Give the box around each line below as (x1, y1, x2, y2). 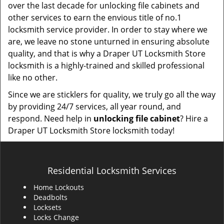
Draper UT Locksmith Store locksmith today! (8, 125, 174, 136)
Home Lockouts (33, 182, 84, 192)
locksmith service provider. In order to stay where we (8, 24, 207, 35)
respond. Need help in (8, 113, 93, 124)
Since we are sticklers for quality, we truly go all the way (8, 89, 215, 100)
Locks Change (33, 212, 79, 222)
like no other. (8, 72, 57, 83)
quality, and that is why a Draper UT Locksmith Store (8, 48, 205, 59)
